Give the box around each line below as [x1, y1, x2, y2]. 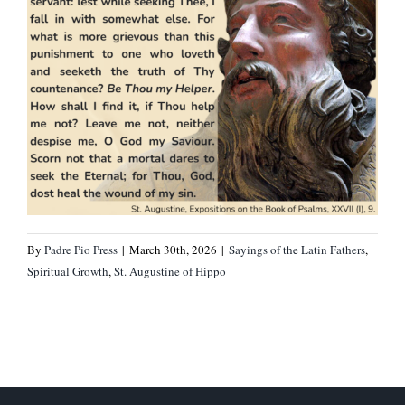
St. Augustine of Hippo [114, 262, 226, 279]
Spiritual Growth [27, 262, 108, 279]
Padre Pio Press [44, 240, 118, 258]
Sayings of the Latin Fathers [229, 240, 365, 258]
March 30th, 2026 [129, 240, 217, 258]
